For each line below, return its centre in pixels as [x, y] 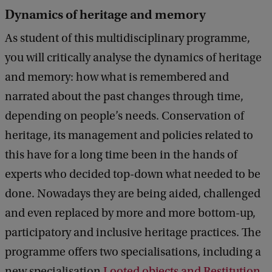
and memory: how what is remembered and [117, 77]
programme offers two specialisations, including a [133, 252]
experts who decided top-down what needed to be [133, 174]
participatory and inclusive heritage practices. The [133, 232]
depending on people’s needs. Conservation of [124, 116]
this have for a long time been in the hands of [121, 155]
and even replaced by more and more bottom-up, [130, 213]
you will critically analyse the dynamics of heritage [133, 57]
